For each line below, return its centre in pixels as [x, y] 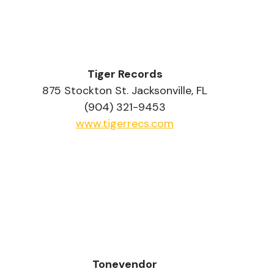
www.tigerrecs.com [125, 123]
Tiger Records [125, 74]
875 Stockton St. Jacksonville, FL [125, 90]
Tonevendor [125, 265]
